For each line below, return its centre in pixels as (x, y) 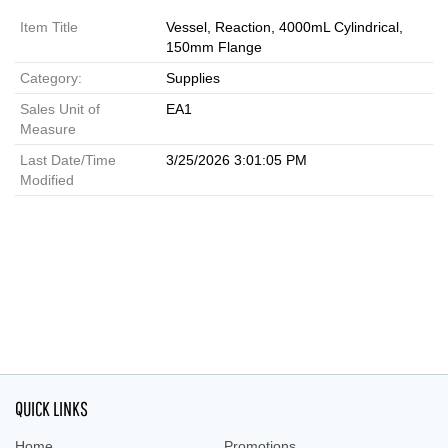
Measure (48, 129)
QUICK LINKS (51, 408)
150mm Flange (214, 47)
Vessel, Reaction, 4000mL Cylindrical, (284, 27)
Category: (51, 78)
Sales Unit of (60, 109)
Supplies (193, 78)
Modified (47, 180)
